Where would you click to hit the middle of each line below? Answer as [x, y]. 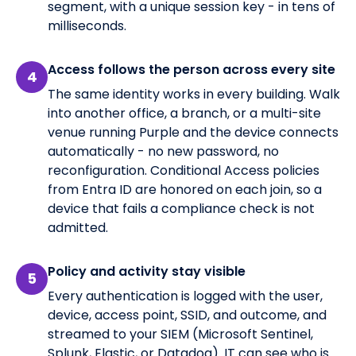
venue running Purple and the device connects [193, 132]
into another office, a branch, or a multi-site [184, 113]
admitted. [78, 227]
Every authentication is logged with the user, [185, 296]
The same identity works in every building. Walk [194, 94]
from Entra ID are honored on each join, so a [185, 189]
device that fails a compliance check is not [181, 208]
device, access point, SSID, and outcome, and [187, 315]
